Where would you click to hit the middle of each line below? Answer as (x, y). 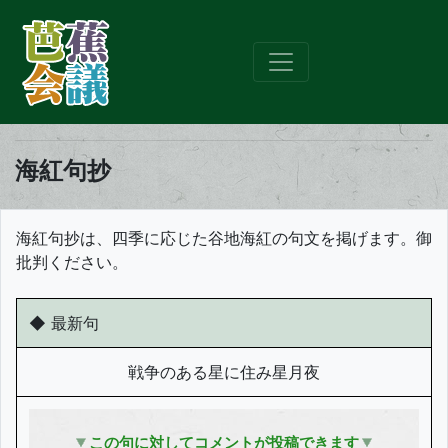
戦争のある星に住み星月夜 (224, 372)
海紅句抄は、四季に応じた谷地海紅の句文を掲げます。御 (224, 238)
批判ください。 (72, 262)
